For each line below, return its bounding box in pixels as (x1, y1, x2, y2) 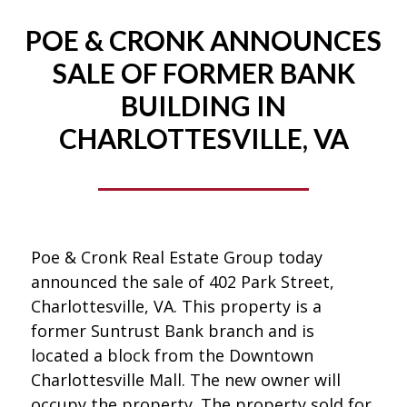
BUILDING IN (121, 89, 286, 123)
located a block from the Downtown (30, 344, 313, 367)
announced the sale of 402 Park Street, (30, 271, 334, 293)
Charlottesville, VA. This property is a (30, 295, 322, 318)
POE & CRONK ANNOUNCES (25, 24, 382, 57)
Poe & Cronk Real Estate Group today (30, 246, 323, 269)
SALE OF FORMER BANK (52, 56, 355, 90)
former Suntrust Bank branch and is (30, 320, 314, 342)
